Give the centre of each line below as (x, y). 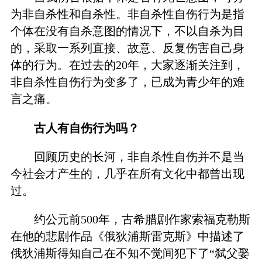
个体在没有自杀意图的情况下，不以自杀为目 (127, 31)
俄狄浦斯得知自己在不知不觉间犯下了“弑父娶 (130, 253)
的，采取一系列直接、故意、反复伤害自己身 (127, 48)
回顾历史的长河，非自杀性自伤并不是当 (139, 156)
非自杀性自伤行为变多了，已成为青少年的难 (127, 82)
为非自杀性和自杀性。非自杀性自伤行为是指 (127, 14)
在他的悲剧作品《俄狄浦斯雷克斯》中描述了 (127, 236)
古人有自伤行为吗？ (87, 128)
